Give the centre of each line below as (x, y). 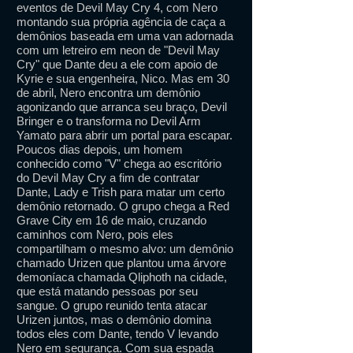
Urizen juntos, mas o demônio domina (114, 320)
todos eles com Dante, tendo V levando (117, 334)
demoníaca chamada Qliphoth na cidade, (122, 277)
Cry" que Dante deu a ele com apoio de (117, 64)
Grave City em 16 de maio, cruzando (111, 220)
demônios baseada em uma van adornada (125, 36)
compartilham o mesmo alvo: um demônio (125, 249)
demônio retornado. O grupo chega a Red (123, 206)
